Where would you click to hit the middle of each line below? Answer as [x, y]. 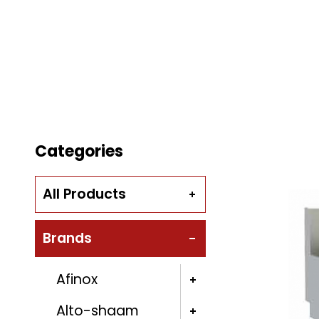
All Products [84, 194]
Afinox [77, 280]
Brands [67, 239]
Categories [79, 152]
